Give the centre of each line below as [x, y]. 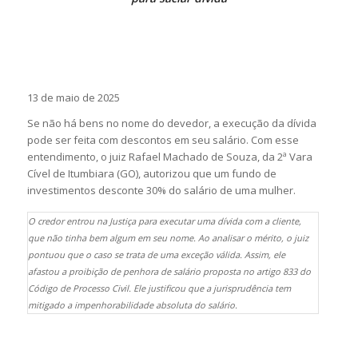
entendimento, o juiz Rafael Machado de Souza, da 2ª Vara [169, 157]
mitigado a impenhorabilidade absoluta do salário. [132, 305]
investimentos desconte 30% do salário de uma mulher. [161, 191]
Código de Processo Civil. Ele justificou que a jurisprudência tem [159, 288]
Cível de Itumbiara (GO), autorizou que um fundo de [151, 174]
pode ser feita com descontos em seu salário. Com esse [163, 140]
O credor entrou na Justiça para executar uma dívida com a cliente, [164, 221]
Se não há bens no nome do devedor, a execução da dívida [171, 123]
